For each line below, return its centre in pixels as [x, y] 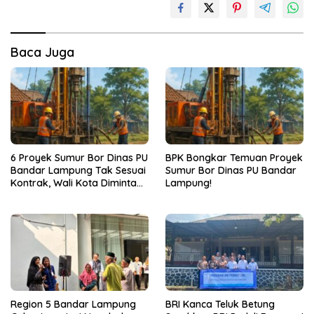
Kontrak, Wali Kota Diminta [74, 183]
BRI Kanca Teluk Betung [220, 305]
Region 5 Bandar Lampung [73, 305]
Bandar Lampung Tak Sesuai [78, 171]
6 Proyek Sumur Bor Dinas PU [79, 158]
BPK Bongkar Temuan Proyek [234, 158]
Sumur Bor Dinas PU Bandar [231, 171]
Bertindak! [34, 196]
